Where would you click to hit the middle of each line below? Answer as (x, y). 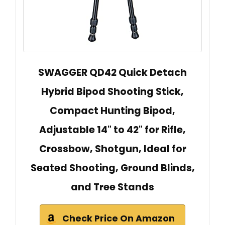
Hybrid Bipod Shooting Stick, (113, 91)
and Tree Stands (113, 187)
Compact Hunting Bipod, (113, 110)
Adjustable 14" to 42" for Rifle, (113, 130)
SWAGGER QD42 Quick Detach (113, 72)
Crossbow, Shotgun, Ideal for (113, 149)
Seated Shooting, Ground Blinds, (113, 168)
